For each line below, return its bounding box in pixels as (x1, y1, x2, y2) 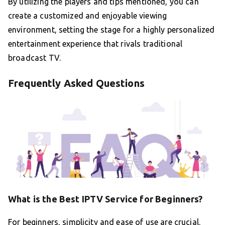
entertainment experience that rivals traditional (8, 39, 183, 49)
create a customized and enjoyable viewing (8, 11, 167, 21)
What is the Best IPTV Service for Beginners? (8, 193, 203, 204)
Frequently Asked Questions (8, 77, 145, 89)
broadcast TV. (8, 53, 61, 63)
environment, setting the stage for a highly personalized (8, 25, 215, 35)
